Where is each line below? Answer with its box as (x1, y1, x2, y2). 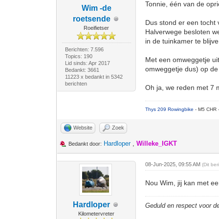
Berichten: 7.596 (65, 46, 104, 52)
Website (73, 125, 93, 131)
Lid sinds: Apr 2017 (65, 60, 110, 66)
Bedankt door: (68, 141, 102, 147)
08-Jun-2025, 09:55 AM (145, 161, 202, 167)
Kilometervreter (78, 211, 115, 217)
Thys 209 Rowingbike (145, 107, 196, 112)
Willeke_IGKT (136, 140, 177, 147)
